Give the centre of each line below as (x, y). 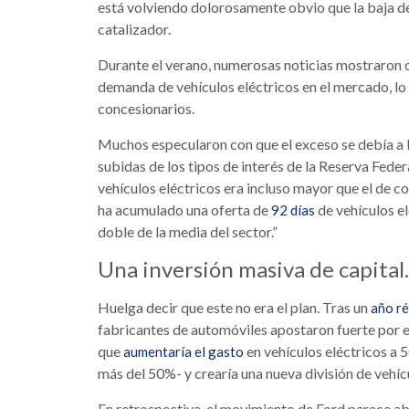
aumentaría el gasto (184, 352)
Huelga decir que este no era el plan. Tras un (234, 308)
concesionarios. (146, 109)
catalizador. (134, 29)
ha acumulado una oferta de (184, 210)
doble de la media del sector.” (188, 232)
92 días (293, 210)
